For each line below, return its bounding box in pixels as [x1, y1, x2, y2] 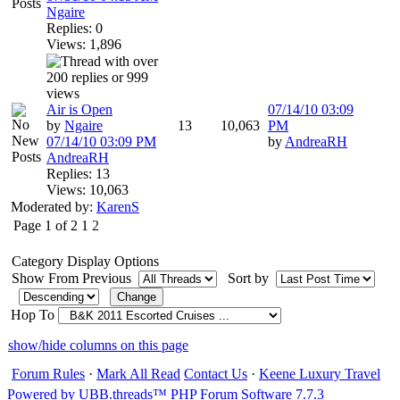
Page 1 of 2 [13, 218, 78, 233]
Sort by [228, 271, 272, 286]
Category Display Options [12, 254, 159, 269]
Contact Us [184, 366, 247, 381]
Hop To [11, 307, 54, 322]
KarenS [96, 199, 139, 214]
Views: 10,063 [46, 182, 129, 197]
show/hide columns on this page [8, 337, 188, 353]
